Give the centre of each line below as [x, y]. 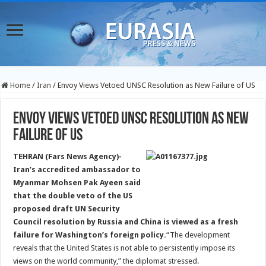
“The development [198, 235]
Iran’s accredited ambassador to [77, 170]
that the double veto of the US [73, 196]
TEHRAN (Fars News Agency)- [68, 156]
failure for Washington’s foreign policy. [90, 235]
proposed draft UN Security [67, 209]
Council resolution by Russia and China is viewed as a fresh [126, 222]
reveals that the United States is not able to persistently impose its [124, 248]
